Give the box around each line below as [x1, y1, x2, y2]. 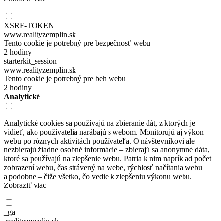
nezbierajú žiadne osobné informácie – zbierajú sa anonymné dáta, [4, 145, 210, 154]
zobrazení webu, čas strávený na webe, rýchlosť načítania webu [4, 163, 202, 172]
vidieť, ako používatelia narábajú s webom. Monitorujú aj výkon [4, 127, 204, 136]
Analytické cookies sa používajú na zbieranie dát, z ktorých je [4, 118, 195, 127]
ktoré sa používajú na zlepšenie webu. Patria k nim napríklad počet [4, 154, 211, 163]
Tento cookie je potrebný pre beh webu [4, 74, 126, 83]
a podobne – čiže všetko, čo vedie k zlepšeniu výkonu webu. [4, 172, 192, 181]
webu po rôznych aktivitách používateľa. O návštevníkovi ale [4, 136, 195, 145]
